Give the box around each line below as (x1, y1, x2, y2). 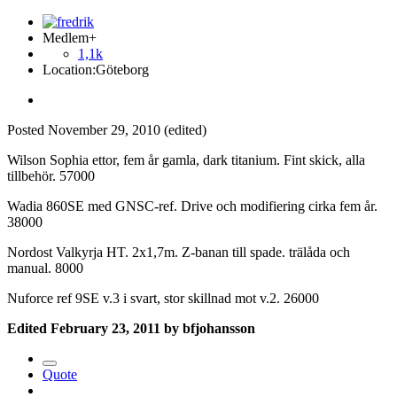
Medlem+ (43, 30, 97, 46)
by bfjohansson (160, 321, 255, 337)
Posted (7, 122, 48, 138)
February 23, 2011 (51, 321, 160, 337)
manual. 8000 (7, 261, 83, 276)
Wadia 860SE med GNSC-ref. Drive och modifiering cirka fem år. (7, 198, 378, 214)
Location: (43, 62, 96, 78)
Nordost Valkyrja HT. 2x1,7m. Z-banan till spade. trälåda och (7, 245, 350, 261)
